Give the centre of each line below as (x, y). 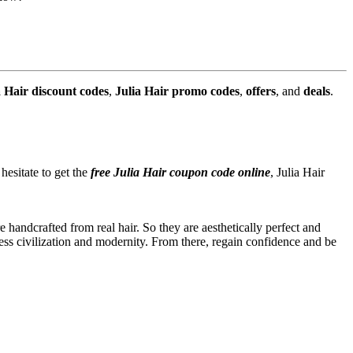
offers (259, 91)
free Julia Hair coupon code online (179, 173)
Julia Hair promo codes (177, 91)
